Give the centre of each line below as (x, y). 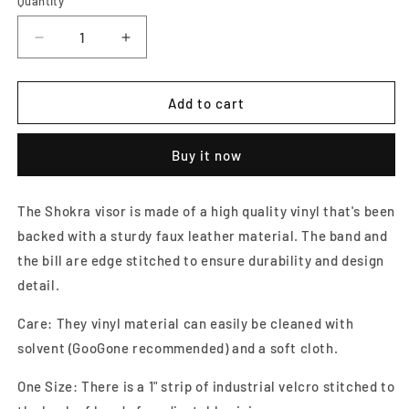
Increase (156, 45)
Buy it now (206, 156)
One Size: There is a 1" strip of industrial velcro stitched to (206, 387)
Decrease (73, 45)
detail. (39, 285)
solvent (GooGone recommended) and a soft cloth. (178, 348)
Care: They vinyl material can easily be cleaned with (186, 324)
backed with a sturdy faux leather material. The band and (203, 236)
